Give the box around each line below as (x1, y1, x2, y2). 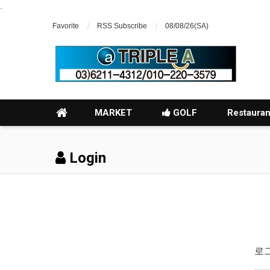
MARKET (95, 107, 132, 118)
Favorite (52, 22, 79, 30)
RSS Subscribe (97, 22, 147, 30)
